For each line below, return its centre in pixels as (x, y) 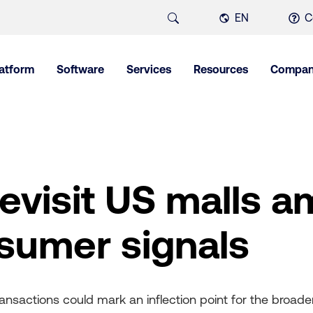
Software (80, 69)
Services (149, 69)
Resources (221, 69)
